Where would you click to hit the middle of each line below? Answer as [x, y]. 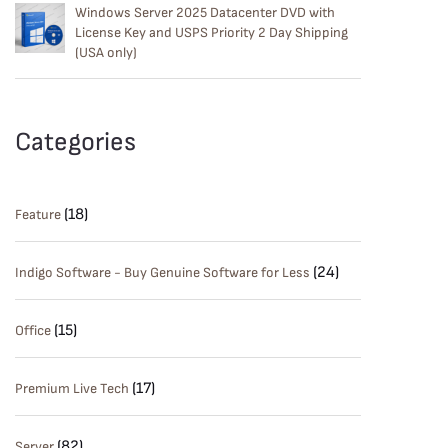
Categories [75, 143]
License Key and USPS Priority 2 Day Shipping [211, 32]
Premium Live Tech [72, 389]
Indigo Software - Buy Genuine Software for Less [162, 273]
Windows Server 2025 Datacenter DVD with [205, 12]
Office [33, 331]
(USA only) [106, 52]
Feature [38, 215]
